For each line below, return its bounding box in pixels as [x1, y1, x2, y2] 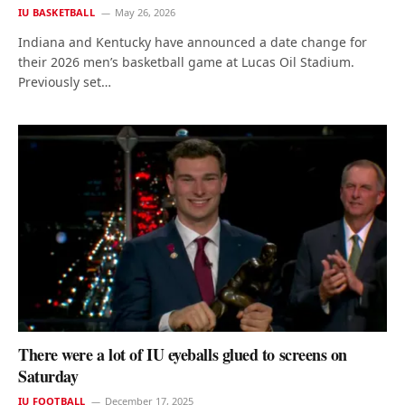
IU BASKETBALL [18, 5, 95, 19]
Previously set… [18, 72, 111, 90]
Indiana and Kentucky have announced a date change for [18, 33, 367, 51]
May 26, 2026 [114, 5, 175, 19]
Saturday [18, 364, 79, 389]
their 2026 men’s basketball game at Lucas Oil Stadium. [18, 52, 354, 71]
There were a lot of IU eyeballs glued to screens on [18, 343, 348, 367]
